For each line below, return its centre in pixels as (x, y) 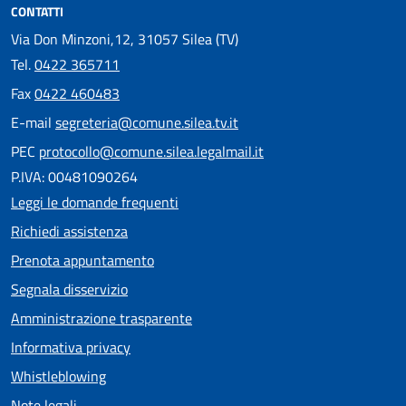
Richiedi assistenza (69, 231)
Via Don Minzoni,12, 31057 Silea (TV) (125, 39)
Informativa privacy (71, 347)
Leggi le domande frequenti (95, 202)
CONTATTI (37, 11)
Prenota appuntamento (82, 260)
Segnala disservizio (69, 289)
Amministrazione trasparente (101, 318)
